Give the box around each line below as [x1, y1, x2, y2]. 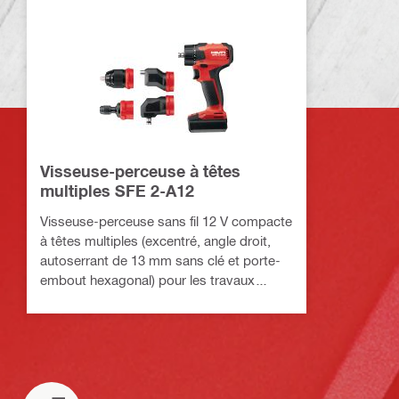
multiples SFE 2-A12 [40, 180, 194, 200]
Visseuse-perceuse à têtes [40, 160, 240, 181]
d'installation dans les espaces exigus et [40, 290, 281, 307]
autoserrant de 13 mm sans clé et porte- [40, 251, 281, 268]
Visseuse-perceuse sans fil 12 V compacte [40, 212, 292, 229]
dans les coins [40, 310, 126, 327]
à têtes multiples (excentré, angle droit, [40, 232, 271, 248]
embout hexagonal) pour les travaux [40, 271, 255, 288]
